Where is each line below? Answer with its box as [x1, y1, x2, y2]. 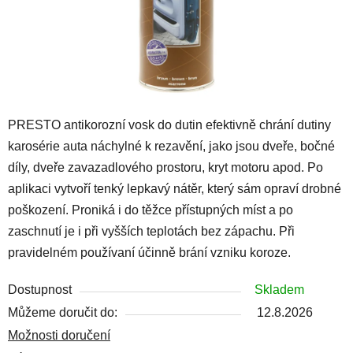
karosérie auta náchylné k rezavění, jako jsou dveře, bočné [8, 139, 335, 153]
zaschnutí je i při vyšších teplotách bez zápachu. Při [8, 224, 295, 238]
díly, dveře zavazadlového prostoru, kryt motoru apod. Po [8, 160, 323, 174]
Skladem [255, 282, 304, 296]
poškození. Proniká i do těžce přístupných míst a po [8, 203, 293, 217]
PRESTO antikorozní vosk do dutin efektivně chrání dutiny [8, 117, 331, 132]
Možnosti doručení [8, 328, 110, 342]
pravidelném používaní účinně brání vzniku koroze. [8, 245, 291, 259]
